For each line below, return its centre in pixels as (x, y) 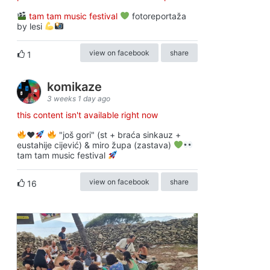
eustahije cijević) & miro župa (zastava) (95, 145)
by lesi (31, 27)
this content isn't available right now (87, 115)
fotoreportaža (158, 16)
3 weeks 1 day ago (79, 99)
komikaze (76, 87)
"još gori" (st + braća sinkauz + (118, 135)
